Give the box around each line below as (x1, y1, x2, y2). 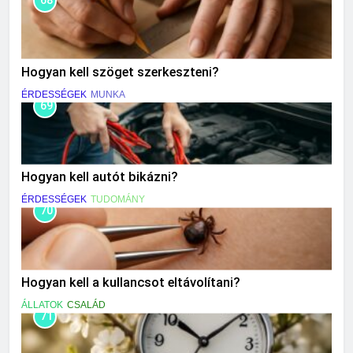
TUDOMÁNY (91, 194, 145, 206)
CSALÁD (67, 299, 106, 311)
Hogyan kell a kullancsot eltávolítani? (21, 275, 240, 291)
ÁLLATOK (21, 299, 63, 311)
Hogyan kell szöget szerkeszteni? (21, 64, 219, 80)
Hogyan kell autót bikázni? (21, 169, 178, 185)
